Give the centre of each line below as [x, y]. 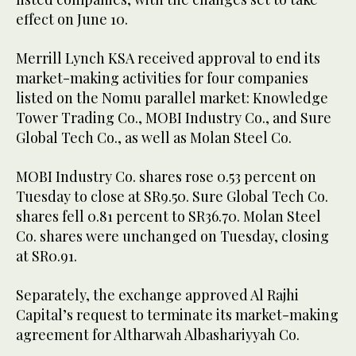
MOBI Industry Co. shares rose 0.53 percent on [166, 177]
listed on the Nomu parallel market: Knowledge [172, 98]
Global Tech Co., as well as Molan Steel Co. [157, 138]
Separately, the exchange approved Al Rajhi [157, 295]
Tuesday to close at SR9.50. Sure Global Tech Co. [172, 197]
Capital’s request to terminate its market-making [177, 315]
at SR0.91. [46, 256]
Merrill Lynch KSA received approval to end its [168, 58]
